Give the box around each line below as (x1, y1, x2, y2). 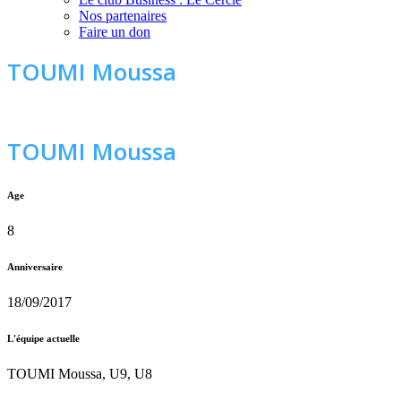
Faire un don (79, 23, 150, 39)
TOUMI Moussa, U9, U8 (7, 365, 152, 381)
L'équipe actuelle (7, 332, 80, 344)
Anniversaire (7, 260, 63, 272)
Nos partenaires (79, 7, 166, 23)
